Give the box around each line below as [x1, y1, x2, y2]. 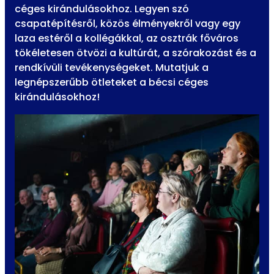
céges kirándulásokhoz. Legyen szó [15, 2, 189, 17]
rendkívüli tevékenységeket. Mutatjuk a [15, 61, 209, 75]
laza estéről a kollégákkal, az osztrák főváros [15, 31, 239, 46]
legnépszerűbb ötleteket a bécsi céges [15, 75, 209, 90]
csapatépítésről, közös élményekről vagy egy [15, 17, 240, 31]
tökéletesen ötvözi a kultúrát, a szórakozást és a [15, 46, 256, 61]
